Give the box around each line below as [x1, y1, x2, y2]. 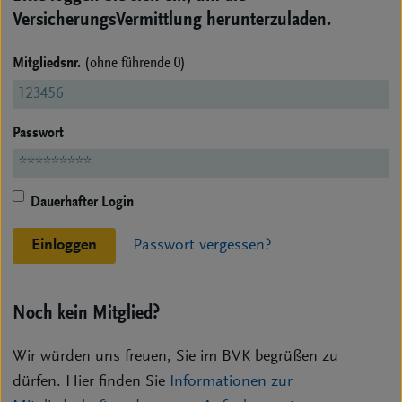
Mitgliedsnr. [13, 56, 84, 73]
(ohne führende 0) [84, 56, 186, 73]
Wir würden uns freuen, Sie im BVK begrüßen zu [13, 349, 338, 366]
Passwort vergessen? [133, 237, 272, 254]
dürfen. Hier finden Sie [13, 374, 170, 391]
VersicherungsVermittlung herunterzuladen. [13, 10, 331, 31]
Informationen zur [170, 374, 293, 391]
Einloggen [31, 237, 97, 254]
